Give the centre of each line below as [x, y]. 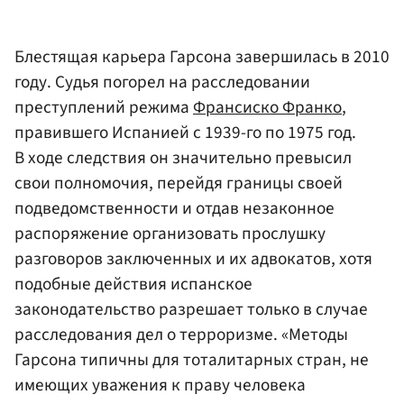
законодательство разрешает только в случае [191, 309]
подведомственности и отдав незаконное [174, 208]
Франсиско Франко [267, 107]
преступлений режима [104, 107]
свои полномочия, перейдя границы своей [179, 183]
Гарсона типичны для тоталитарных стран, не [192, 359]
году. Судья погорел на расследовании [162, 82]
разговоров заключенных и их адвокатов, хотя [193, 258]
